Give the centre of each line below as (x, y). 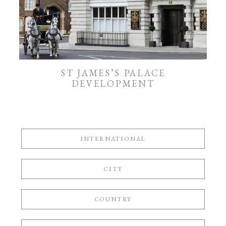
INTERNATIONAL (113, 138)
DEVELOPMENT (113, 83)
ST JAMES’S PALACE (113, 73)
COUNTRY (113, 199)
